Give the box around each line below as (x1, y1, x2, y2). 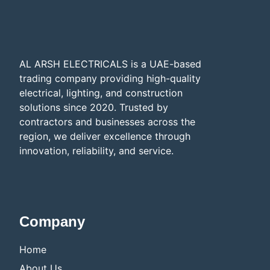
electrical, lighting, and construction (19, 87, 183, 99)
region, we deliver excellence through (19, 130, 190, 143)
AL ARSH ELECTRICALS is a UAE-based (19, 58, 201, 71)
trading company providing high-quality (19, 72, 201, 85)
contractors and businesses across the (19, 116, 195, 128)
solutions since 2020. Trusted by (19, 101, 168, 114)
